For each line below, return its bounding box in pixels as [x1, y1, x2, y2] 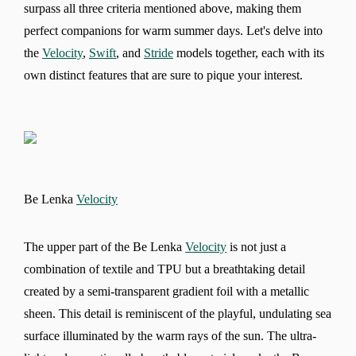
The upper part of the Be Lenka [24, 239, 185, 253]
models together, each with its [173, 45, 324, 60]
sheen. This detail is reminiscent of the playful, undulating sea [24, 306, 331, 320]
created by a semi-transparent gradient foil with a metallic [24, 284, 309, 298]
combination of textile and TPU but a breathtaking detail [24, 261, 305, 276]
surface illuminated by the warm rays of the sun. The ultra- [24, 328, 316, 342]
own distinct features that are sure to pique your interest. [24, 68, 306, 82]
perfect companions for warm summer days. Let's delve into [24, 23, 323, 37]
